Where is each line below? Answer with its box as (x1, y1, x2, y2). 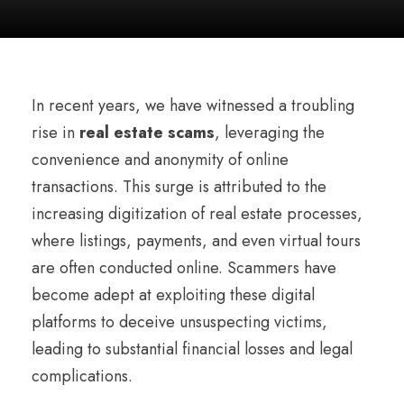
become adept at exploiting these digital (32, 282, 315, 307)
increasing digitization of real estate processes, (32, 201, 363, 225)
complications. (32, 363, 133, 388)
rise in (32, 120, 79, 144)
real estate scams (79, 120, 215, 144)
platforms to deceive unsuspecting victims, (32, 309, 327, 334)
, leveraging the (215, 120, 325, 144)
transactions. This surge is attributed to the (32, 174, 326, 198)
